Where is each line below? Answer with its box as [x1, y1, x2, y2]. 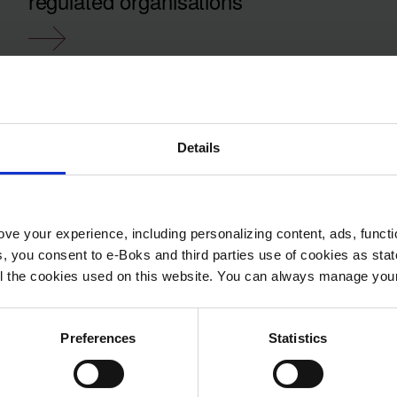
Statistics [269, 331, 327, 346]
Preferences [60, 331, 136, 346]
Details [176, 140, 221, 156]
